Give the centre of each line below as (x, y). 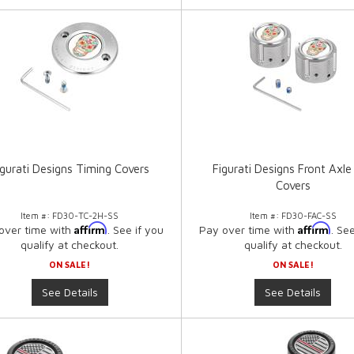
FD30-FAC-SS (309, 216)
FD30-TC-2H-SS (86, 216)
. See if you (136, 230)
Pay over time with (248, 230)
